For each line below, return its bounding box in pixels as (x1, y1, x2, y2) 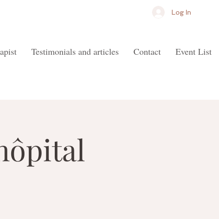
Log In (172, 8, 192, 16)
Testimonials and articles (31, 45, 119, 57)
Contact (133, 45, 161, 57)
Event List (175, 45, 212, 57)
